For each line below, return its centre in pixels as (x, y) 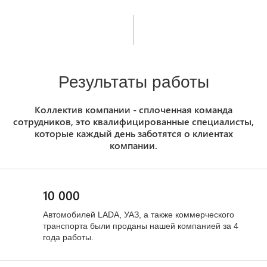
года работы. (68, 237)
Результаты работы (133, 82)
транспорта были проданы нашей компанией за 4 (141, 226)
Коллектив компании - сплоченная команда (133, 109)
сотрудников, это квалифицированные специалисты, (133, 121)
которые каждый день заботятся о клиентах (133, 133)
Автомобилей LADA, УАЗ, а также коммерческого (139, 215)
